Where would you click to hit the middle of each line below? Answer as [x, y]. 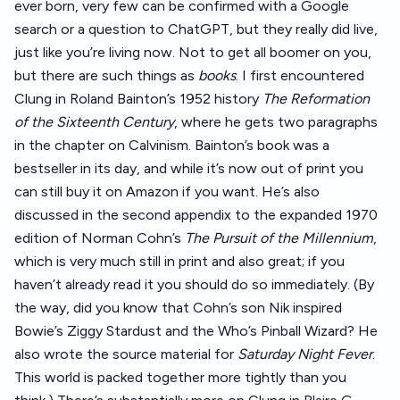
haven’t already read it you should [123, 284]
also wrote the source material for [126, 354]
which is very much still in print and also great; [159, 261]
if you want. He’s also [249, 192]
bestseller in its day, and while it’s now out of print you [189, 168]
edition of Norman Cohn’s [100, 238]
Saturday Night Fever [305, 354]
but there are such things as [106, 75]
